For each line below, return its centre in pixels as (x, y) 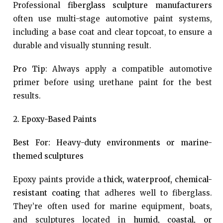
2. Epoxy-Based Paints (55, 119)
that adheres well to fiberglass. (146, 193)
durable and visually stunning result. (82, 46)
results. (27, 96)
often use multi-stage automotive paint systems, (112, 19)
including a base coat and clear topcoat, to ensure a (112, 32)
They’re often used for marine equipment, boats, (112, 206)
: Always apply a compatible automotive (128, 69)
